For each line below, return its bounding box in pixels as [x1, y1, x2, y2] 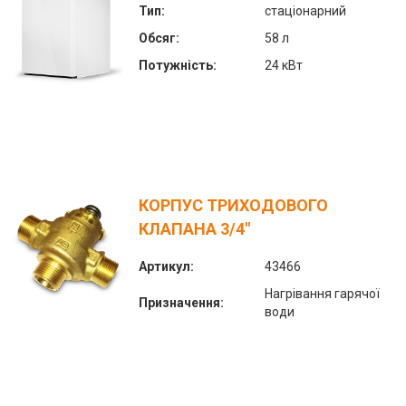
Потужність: [139, 57, 217, 72]
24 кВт [265, 57, 303, 72]
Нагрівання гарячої [265, 285, 380, 301]
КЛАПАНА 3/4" [139, 218, 250, 238]
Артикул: [139, 258, 194, 274]
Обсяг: [139, 30, 179, 45]
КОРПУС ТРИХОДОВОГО [139, 195, 328, 215]
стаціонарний [265, 3, 346, 18]
